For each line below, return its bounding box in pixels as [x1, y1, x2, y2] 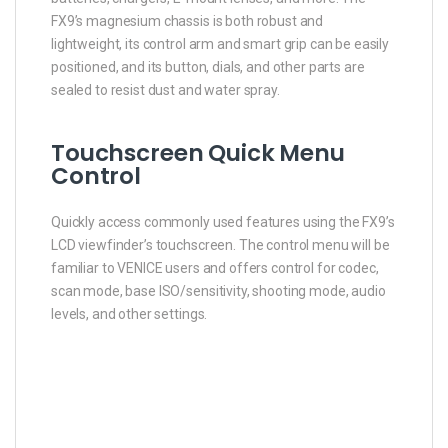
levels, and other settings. [51, 305, 208, 322]
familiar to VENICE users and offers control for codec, [51, 259, 379, 276]
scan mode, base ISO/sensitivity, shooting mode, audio [51, 282, 386, 299]
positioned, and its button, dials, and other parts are [51, 58, 365, 75]
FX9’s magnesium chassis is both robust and [51, 12, 324, 29]
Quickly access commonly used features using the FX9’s [51, 213, 395, 230]
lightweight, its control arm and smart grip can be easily [51, 35, 390, 52]
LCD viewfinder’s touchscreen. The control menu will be [51, 236, 390, 253]
